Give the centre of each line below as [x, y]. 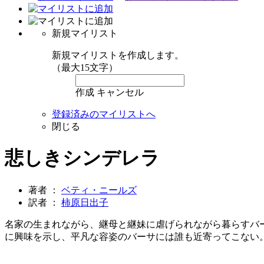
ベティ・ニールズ [99, 190]
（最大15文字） [85, 67]
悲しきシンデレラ [82, 158]
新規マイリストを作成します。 [118, 55]
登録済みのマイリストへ [104, 114]
